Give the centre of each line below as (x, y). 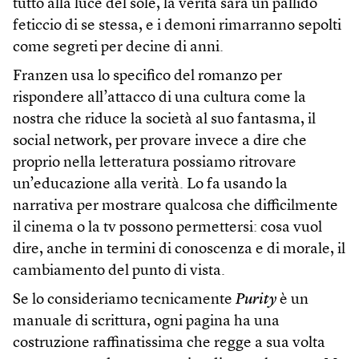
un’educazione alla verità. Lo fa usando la (150, 185)
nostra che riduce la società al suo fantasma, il (164, 120)
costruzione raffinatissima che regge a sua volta (169, 344)
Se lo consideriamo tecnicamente (124, 301)
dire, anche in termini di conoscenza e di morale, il (179, 250)
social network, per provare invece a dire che (160, 142)
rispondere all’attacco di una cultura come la (159, 99)
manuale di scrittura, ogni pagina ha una (146, 322)
